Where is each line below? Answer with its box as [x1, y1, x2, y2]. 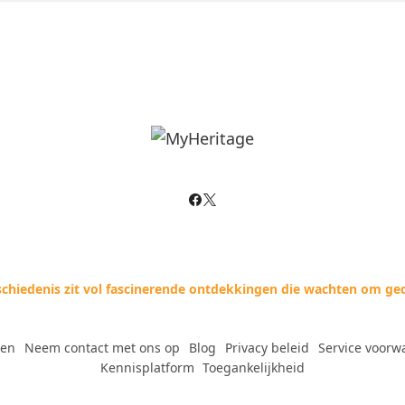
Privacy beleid [225, 339, 309, 356]
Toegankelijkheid [202, 359, 305, 376]
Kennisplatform [100, 359, 194, 376]
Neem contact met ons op [24, 339, 180, 356]
